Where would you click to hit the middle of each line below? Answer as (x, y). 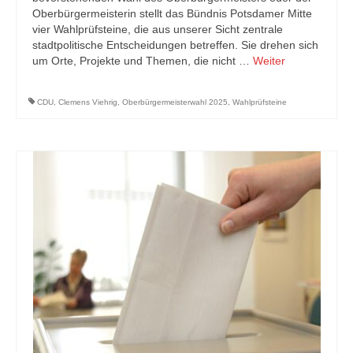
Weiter (269, 61)
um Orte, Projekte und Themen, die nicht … (143, 61)
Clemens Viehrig (88, 102)
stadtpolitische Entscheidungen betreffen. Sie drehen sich (175, 45)
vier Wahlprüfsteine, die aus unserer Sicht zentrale (158, 29)
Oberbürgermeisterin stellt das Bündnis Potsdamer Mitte (172, 13)
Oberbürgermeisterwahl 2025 (175, 102)
